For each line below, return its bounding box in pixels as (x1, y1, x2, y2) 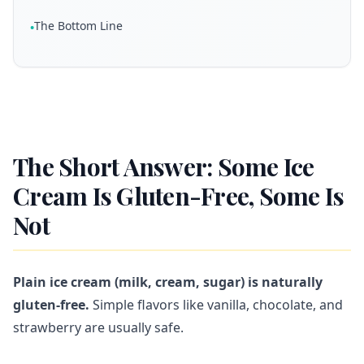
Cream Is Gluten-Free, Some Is (13, 180, 344, 212)
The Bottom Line (34, 18, 123, 33)
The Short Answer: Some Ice (13, 150, 314, 183)
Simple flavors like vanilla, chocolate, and (89, 296, 343, 314)
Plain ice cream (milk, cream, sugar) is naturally (13, 273, 323, 291)
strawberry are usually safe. (13, 318, 184, 336)
